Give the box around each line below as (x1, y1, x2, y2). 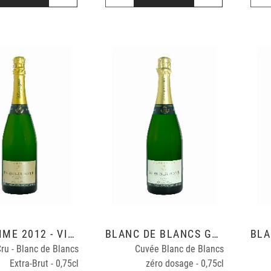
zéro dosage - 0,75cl (146, 257, 224, 269)
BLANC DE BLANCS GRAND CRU (212, 227, 219, 240)
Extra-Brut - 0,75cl (10, 257, 79, 269)
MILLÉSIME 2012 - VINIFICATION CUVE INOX (68, 227, 75, 240)
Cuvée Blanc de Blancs (135, 243, 224, 255)
